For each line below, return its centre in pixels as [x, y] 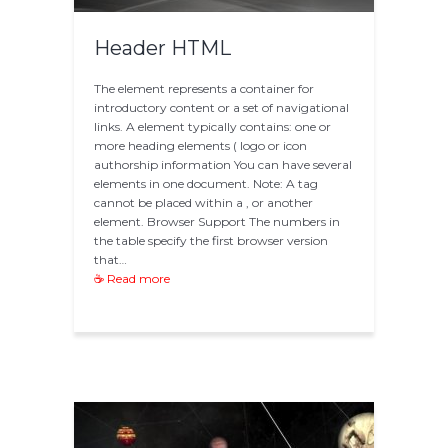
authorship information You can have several [223, 165]
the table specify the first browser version [211, 241]
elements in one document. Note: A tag [206, 184]
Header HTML [162, 48]
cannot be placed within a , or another [203, 203]
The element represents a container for [204, 89]
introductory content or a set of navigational [221, 108]
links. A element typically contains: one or [212, 127]
